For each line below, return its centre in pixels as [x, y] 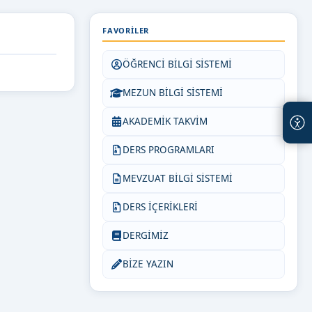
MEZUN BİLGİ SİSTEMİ [173, 93]
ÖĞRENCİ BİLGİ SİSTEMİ [177, 64]
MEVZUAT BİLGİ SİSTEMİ [178, 178]
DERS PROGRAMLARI [169, 150]
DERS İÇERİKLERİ [160, 207]
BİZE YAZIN [148, 264]
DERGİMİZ [146, 235]
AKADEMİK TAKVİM [165, 121]
